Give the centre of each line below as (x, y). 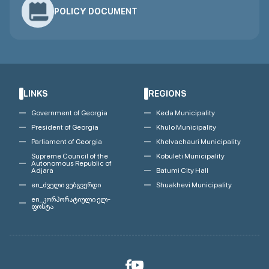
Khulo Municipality (186, 127)
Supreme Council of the (70, 156)
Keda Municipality (186, 113)
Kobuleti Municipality (190, 156)
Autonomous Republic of (71, 163)
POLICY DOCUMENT (96, 11)
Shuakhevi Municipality (194, 185)
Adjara (42, 171)
